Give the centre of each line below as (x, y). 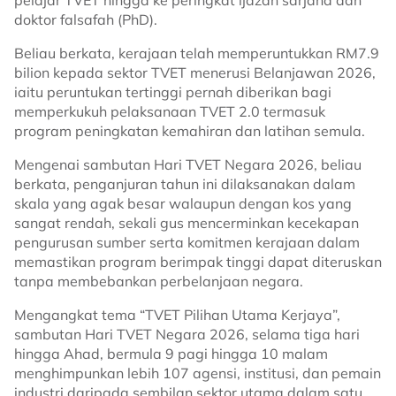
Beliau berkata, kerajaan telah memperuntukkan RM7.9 (197, 53)
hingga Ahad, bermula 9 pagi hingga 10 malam (171, 354)
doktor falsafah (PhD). (86, 19)
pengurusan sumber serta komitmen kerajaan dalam (187, 242)
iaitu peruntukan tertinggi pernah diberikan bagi (173, 92)
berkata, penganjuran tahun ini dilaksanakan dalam (185, 184)
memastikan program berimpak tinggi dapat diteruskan (198, 262)
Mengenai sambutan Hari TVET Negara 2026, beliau (188, 164)
